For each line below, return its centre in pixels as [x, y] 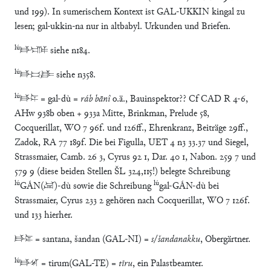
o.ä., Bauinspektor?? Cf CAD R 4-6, [179, 99]
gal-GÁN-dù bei [189, 186]
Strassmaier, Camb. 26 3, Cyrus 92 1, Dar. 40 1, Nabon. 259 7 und [135, 157]
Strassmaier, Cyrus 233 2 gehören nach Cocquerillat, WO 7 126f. [132, 201]
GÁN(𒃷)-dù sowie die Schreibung [87, 186]
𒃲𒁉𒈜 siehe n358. [58, 75]
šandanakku [179, 240]
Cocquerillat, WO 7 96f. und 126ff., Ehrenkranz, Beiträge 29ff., [131, 128]
